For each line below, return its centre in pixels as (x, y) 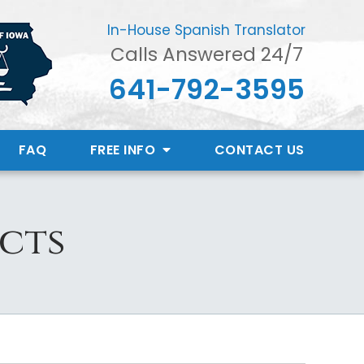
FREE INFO (124, 149)
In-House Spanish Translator (206, 30)
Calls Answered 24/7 (206, 55)
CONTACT (248, 149)
